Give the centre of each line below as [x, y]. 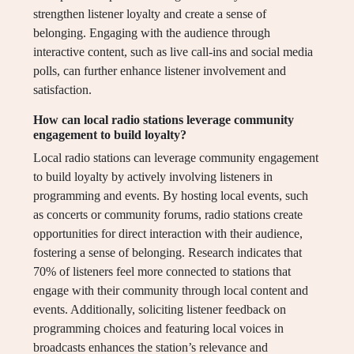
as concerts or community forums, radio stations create [168, 215]
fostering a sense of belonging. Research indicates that [168, 253]
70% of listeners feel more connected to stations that [162, 272]
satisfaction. [62, 90]
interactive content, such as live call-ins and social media [173, 52]
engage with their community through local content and [171, 291]
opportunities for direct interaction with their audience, [168, 234]
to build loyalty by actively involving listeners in [153, 177]
